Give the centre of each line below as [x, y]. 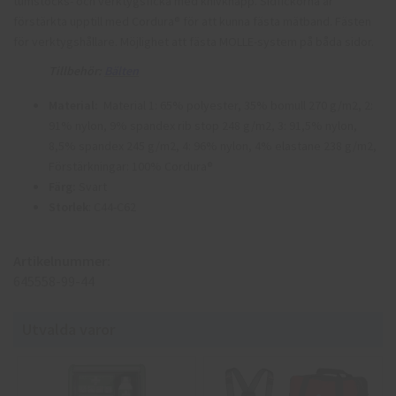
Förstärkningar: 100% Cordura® [131, 166]
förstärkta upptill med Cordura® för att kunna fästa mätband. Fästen [192, 21]
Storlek [69, 206]
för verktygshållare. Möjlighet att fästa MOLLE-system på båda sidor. [194, 41]
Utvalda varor [69, 329]
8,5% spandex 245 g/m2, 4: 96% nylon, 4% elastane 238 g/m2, [213, 145]
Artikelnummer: [62, 260]
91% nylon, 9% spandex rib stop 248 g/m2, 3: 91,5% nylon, [203, 125]
